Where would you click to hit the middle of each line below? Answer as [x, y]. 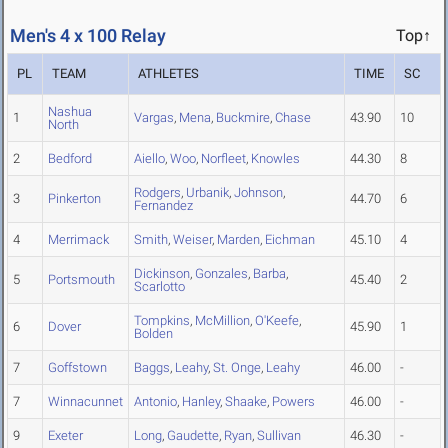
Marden [238, 240]
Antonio [155, 402]
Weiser [192, 240]
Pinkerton [74, 199]
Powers [293, 402]
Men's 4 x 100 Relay [88, 36]
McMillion [222, 321]
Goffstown [77, 368]
